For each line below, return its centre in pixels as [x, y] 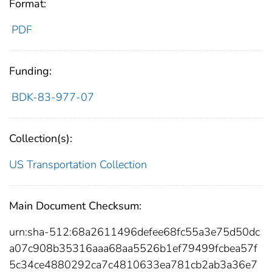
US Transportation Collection [78, 164]
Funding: [30, 71]
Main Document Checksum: [75, 206]
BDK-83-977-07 [53, 97]
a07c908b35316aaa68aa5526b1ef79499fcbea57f [133, 248]
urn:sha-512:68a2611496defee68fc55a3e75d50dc [134, 232]
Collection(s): [41, 138]
